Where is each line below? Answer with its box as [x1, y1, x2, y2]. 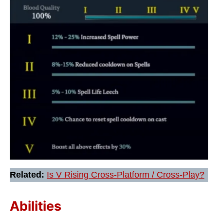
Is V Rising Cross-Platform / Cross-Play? [47, 170, 204, 180]
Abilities [10, 198, 61, 215]
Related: [10, 170, 47, 180]
